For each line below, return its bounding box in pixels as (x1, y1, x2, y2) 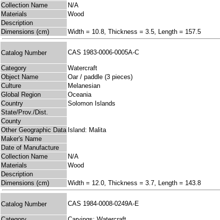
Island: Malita (68, 126, 106, 134)
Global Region (1, 91, 41, 99)
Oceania (68, 91, 91, 99)
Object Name (1, 73, 38, 81)
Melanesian (68, 82, 100, 90)
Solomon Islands (68, 100, 115, 108)
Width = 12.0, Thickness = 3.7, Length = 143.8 (68, 179, 201, 187)
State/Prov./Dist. (1, 109, 48, 116)
